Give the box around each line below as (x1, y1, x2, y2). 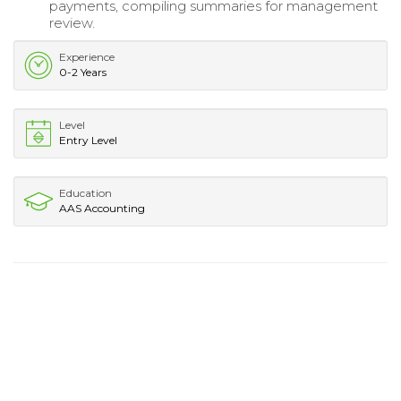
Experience (59, 49, 115, 64)
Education (59, 185, 112, 200)
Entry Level (59, 132, 117, 147)
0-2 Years (59, 64, 107, 79)
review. (49, 13, 95, 31)
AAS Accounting (59, 200, 145, 215)
